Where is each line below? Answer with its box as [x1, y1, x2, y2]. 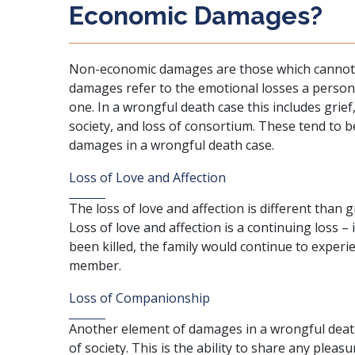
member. [69, 257, 121, 274]
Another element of [69, 320, 189, 338]
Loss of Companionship [69, 289, 210, 307]
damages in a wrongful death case [69, 136, 272, 154]
